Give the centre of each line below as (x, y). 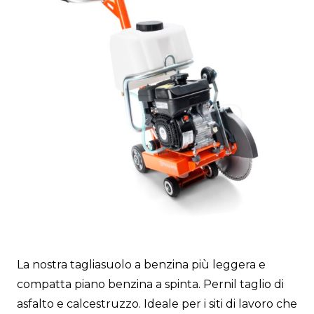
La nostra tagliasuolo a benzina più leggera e (141, 265)
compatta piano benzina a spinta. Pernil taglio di (150, 285)
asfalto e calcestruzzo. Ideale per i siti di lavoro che (157, 304)
